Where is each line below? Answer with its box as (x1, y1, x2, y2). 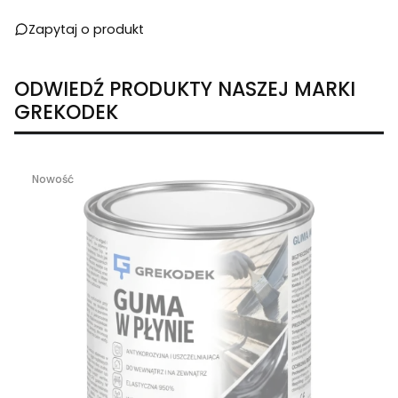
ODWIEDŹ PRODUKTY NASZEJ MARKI (14, 75, 355, 103)
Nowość (32, 171, 74, 187)
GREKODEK (14, 98, 118, 126)
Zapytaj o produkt (28, 20, 144, 38)
